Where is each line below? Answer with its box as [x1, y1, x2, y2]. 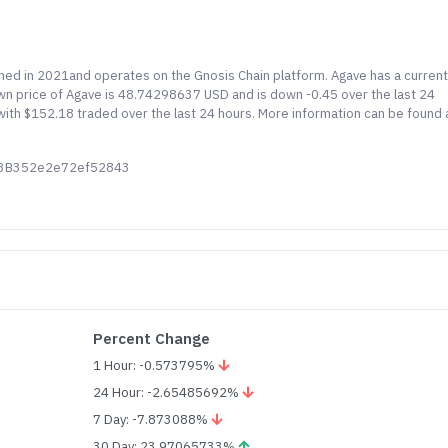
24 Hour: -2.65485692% [93, 384, 243, 401]
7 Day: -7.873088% [93, 411, 212, 428]
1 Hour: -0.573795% [93, 357, 219, 374]
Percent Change [93, 329, 211, 348]
